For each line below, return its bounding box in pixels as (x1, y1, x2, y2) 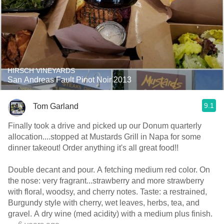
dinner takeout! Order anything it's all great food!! (62, 143, 178, 152)
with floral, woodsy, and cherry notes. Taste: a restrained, (8, 187, 163, 196)
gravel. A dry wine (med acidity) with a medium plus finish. (34, 209, 212, 218)
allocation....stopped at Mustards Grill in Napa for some (8, 132, 201, 141)
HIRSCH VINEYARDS (7, 66, 75, 74)
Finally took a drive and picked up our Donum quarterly (8, 121, 201, 130)
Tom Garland (33, 101, 78, 110)
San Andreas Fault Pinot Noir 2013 (7, 75, 131, 84)
